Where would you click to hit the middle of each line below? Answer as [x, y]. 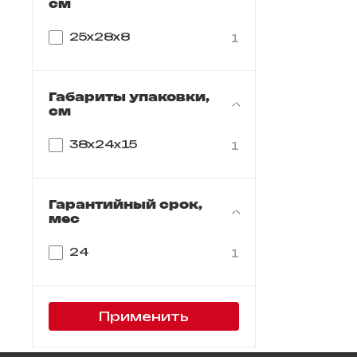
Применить [143, 316]
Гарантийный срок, [126, 204]
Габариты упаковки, [129, 96]
